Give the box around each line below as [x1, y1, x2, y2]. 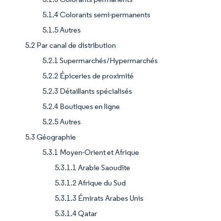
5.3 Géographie [25, 132, 76, 142]
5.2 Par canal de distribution [25, 40, 116, 50]
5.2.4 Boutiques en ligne [42, 101, 120, 111]
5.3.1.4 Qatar [55, 208, 97, 218]
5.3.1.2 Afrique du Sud [55, 178, 126, 187]
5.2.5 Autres [42, 116, 81, 126]
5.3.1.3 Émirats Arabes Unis [55, 193, 144, 203]
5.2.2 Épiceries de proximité [42, 71, 134, 80]
